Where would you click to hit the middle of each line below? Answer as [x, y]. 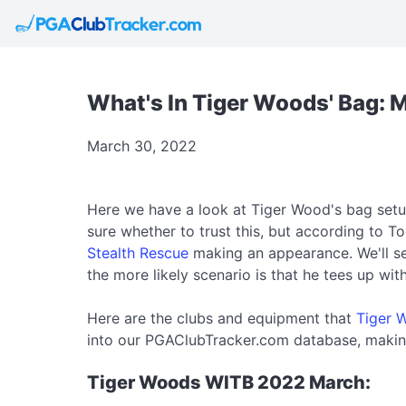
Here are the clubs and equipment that [222, 318]
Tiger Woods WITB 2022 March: [229, 382]
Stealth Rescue [138, 253]
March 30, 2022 [142, 146]
